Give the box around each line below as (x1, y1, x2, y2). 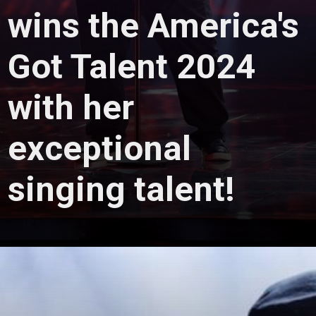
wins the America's (7, 6, 299, 47)
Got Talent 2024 (7, 47, 255, 87)
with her (7, 87, 134, 128)
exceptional (7, 128, 191, 169)
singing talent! (7, 169, 235, 210)
